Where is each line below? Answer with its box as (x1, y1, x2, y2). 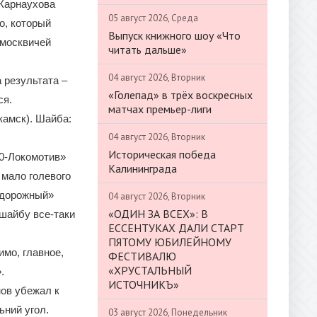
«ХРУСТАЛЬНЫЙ (108, 263, 192, 277)
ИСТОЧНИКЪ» (108, 277, 179, 292)
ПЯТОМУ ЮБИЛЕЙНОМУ (108, 234, 231, 249)
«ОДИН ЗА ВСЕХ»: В (108, 206, 208, 221)
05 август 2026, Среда (108, 11, 198, 24)
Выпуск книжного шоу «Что (108, 28, 241, 42)
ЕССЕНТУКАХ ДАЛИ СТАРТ (108, 220, 244, 235)
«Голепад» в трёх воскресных (108, 87, 253, 102)
